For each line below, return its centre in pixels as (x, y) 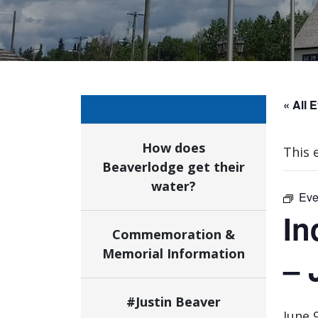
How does (174, 148)
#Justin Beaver (174, 302)
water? (174, 186)
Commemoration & (174, 234)
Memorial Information (174, 253)
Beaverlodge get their (174, 167)
